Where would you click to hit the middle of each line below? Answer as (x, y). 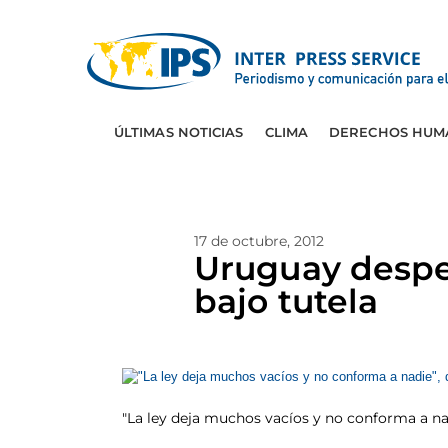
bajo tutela (286, 301)
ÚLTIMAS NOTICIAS (178, 132)
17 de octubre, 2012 (259, 241)
